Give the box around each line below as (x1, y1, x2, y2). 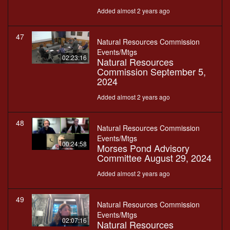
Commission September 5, (97, 65, 206, 79)
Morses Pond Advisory (97, 141, 189, 155)
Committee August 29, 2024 (97, 151, 212, 165)
